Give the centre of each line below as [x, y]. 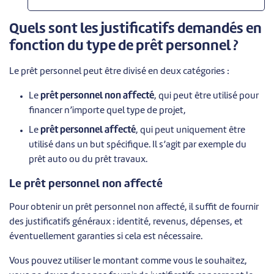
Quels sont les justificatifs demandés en [135, 29]
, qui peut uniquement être [191, 130]
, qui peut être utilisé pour [206, 96]
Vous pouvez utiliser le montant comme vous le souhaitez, [128, 261]
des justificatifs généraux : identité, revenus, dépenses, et [126, 222]
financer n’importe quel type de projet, [107, 111]
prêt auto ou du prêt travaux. [88, 160]
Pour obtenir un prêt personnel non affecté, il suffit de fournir [134, 207]
